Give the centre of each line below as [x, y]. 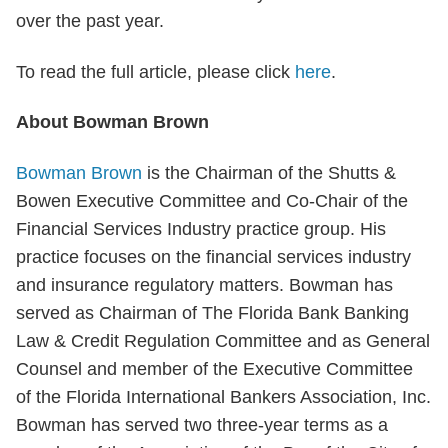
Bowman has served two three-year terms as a [202, 424]
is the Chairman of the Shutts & [269, 172]
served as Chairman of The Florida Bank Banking [212, 312]
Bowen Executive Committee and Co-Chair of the [212, 200]
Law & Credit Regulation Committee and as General [223, 340]
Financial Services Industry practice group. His [201, 228]
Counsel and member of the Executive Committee [214, 368]
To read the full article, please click [155, 71]
